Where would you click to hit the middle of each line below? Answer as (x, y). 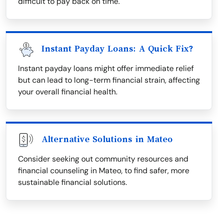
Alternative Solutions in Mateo (107, 139)
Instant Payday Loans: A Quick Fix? (117, 49)
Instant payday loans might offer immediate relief (106, 68)
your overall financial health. (68, 92)
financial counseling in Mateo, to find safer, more (104, 171)
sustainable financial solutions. (73, 182)
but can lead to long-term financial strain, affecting (109, 80)
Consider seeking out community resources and (103, 159)
